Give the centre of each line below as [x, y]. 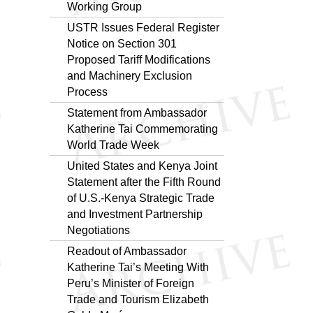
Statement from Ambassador [137, 112]
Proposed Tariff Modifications [139, 59]
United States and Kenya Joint [142, 166]
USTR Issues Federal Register [143, 27]
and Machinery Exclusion [130, 75]
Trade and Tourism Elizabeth [138, 299]
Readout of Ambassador [127, 251]
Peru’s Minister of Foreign [131, 283]
